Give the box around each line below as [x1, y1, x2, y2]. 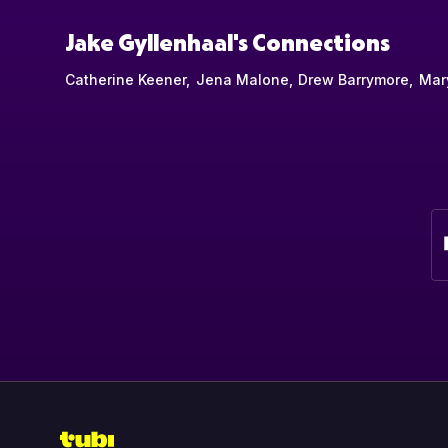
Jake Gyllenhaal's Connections [65, 26, 390, 56]
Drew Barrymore [298, 70, 410, 88]
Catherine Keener [65, 70, 186, 88]
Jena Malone [195, 70, 289, 88]
